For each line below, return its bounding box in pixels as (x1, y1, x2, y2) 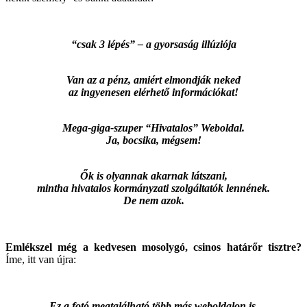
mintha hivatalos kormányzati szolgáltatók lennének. (37, 182, 270, 194)
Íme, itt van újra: (5, 253, 76, 265)
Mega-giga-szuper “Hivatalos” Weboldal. (62, 121, 245, 134)
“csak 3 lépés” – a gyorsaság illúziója (71, 38, 236, 50)
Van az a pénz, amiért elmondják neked (66, 73, 241, 86)
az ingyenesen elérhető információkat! (69, 86, 238, 98)
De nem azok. (123, 194, 184, 206)
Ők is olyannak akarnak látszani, (79, 169, 228, 182)
